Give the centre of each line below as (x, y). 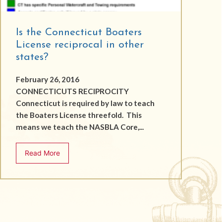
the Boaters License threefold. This (79, 115)
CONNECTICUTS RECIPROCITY (72, 91)
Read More (42, 153)
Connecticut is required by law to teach (85, 103)
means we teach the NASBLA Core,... (80, 127)
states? (32, 57)
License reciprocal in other (80, 45)
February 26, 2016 (47, 79)
